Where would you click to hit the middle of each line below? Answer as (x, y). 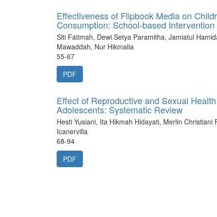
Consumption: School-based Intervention (136, 25)
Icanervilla (72, 131)
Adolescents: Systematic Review (120, 109)
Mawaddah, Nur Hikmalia (95, 46)
